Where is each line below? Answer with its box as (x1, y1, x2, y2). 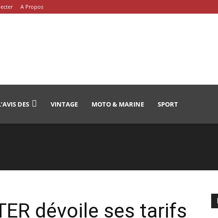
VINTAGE (50, 100, 78, 109)
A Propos (20, 3, 43, 10)
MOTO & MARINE (91, 100, 144, 109)
